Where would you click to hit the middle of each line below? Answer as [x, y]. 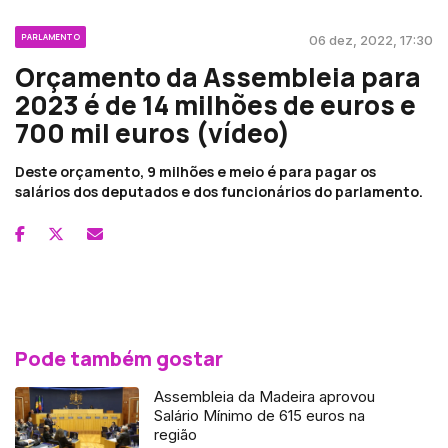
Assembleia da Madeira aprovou [265, 396]
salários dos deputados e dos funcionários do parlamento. [219, 191]
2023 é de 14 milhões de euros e [215, 104]
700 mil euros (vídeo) [152, 132]
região [176, 434]
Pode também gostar [119, 358]
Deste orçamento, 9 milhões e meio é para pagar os [195, 171]
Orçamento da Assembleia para [218, 76]
